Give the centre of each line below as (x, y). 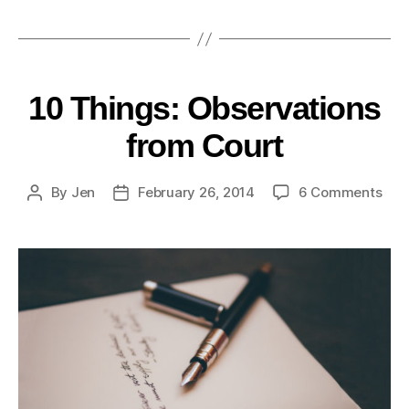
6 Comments (340, 193)
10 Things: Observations (204, 109)
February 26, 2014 (196, 193)
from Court (204, 146)
